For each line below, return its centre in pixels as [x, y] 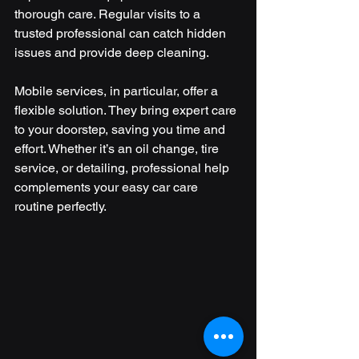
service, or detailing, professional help [123, 167]
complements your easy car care [108, 187]
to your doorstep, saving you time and [121, 129]
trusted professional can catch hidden [122, 33]
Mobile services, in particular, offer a [118, 91]
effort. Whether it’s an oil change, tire [118, 148]
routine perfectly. [61, 206]
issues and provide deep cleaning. [112, 52]
